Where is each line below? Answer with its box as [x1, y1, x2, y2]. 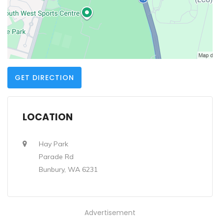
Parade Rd [39, 152, 74, 161]
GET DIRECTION [15, 73, 74, 82]
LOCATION [23, 110, 73, 124]
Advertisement [84, 208, 136, 218]
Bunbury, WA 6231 [39, 165, 98, 174]
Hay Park [39, 139, 68, 148]
